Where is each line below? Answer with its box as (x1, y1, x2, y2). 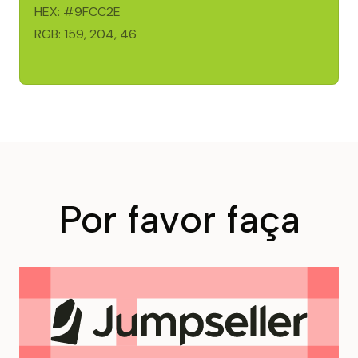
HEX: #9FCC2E (34, 3, 121, 20)
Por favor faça (58, 196, 300, 242)
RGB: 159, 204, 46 (34, 26, 137, 42)
